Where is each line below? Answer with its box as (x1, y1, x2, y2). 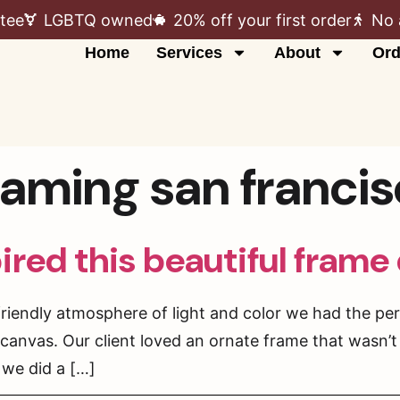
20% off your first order (172, 10, 352, 29)
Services (155, 44, 222, 62)
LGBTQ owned (44, 10, 153, 29)
